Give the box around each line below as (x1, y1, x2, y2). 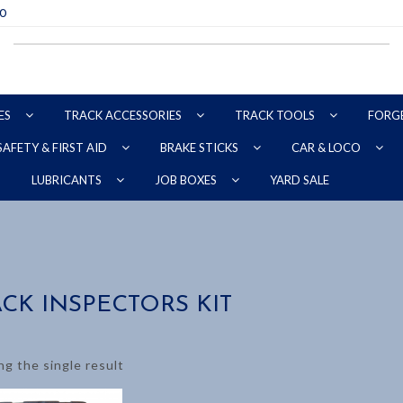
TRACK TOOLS (235, 108, 318, 122)
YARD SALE (269, 172, 329, 187)
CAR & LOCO (291, 140, 363, 155)
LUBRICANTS (31, 173, 104, 187)
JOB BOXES (154, 173, 219, 187)
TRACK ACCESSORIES (64, 108, 184, 122)
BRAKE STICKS (160, 140, 241, 155)
